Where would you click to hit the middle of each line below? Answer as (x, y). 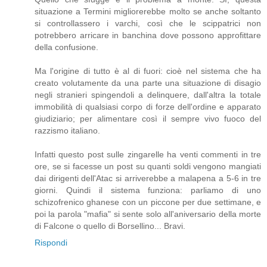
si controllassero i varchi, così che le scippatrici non (148, 23)
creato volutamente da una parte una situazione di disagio (148, 83)
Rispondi (51, 242)
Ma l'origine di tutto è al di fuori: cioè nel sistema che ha (148, 71)
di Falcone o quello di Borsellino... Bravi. (110, 226)
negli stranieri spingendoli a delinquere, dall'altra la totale (148, 94)
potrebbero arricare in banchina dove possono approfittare (148, 35)
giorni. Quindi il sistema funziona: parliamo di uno (148, 190)
